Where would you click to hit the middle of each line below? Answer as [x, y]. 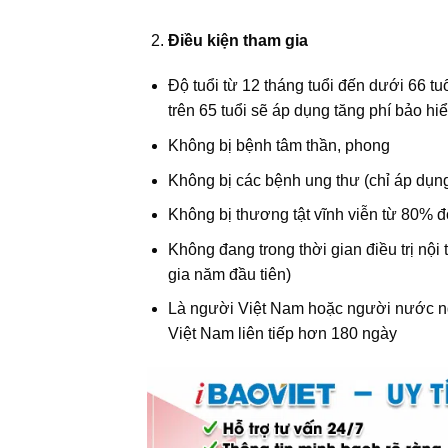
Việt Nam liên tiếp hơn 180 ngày [282, 334]
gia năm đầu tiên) [229, 274]
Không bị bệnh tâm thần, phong [278, 145]
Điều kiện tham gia [237, 40]
